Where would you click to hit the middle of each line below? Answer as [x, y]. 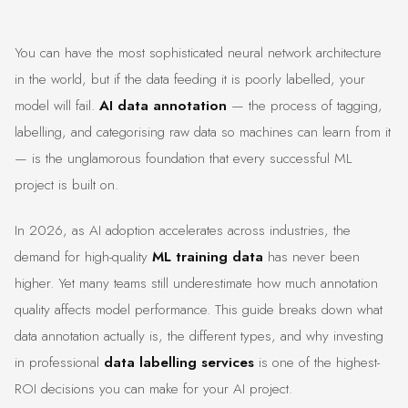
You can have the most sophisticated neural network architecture [198, 53]
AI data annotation [163, 106]
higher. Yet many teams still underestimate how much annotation [196, 284]
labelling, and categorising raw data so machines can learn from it [203, 133]
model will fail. [57, 106]
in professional [59, 363]
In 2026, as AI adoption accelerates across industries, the [183, 231]
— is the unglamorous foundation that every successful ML [184, 159]
